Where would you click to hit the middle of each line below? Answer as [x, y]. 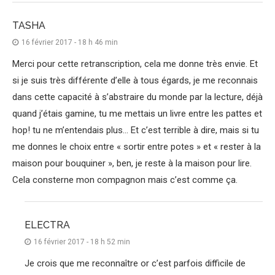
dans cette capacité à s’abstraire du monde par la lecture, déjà [137, 97]
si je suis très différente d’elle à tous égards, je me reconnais [135, 81]
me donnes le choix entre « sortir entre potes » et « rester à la [137, 147]
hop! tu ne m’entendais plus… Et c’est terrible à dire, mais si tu [136, 130]
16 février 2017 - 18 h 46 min [70, 43]
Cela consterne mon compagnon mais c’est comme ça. [125, 180]
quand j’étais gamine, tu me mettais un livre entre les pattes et [137, 114]
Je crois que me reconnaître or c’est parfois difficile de [135, 264]
